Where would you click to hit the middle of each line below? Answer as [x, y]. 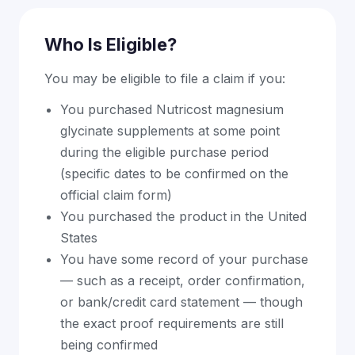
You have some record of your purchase [184, 259]
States [79, 238]
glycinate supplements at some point [170, 131]
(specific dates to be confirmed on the [174, 174]
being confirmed [109, 345]
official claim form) [116, 195]
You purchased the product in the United [183, 216]
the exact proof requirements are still [172, 323]
